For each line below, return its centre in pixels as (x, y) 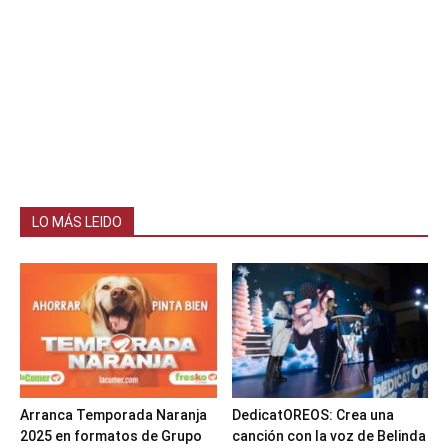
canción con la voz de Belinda (328, 436)
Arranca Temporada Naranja (113, 415)
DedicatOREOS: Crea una (312, 415)
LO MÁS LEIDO (77, 222)
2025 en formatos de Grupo (111, 436)
